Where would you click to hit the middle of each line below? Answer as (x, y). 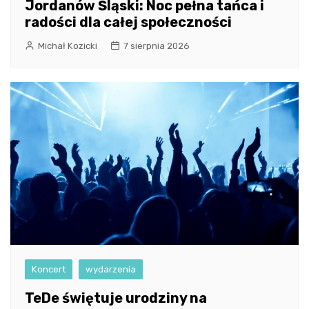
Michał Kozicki (68, 46)
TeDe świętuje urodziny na (116, 298)
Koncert (49, 269)
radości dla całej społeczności (128, 22)
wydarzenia (111, 269)
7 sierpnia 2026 (157, 46)
